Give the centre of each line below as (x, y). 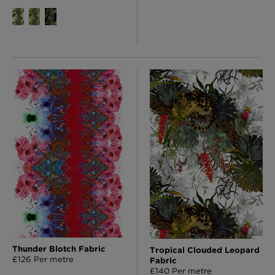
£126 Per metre (43, 259)
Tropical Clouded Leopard (205, 250)
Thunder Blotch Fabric (59, 249)
